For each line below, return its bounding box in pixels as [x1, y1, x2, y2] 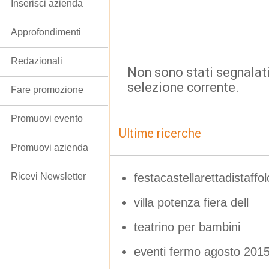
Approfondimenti [11, 27, 81, 37]
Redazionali [11, 56, 62, 66]
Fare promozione [11, 85, 83, 95]
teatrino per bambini [134, 220, 240, 234]
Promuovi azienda [11, 142, 88, 153]
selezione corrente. [127, 80, 239, 95]
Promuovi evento [11, 113, 83, 124]
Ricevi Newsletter [11, 171, 86, 181]
